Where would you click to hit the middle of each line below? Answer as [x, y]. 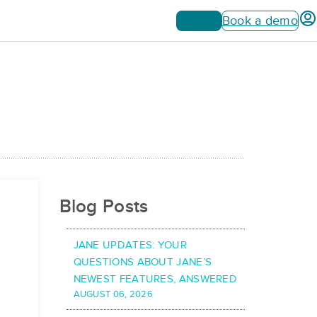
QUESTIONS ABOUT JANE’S [143, 262]
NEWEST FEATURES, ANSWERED [155, 279]
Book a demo [260, 20]
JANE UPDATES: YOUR [130, 245]
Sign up [198, 20]
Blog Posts [104, 207]
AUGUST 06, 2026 [113, 295]
